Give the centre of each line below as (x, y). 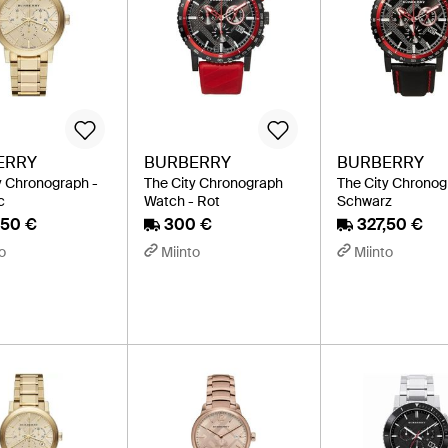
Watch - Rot (181, 201)
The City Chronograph (213, 183)
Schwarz (365, 201)
